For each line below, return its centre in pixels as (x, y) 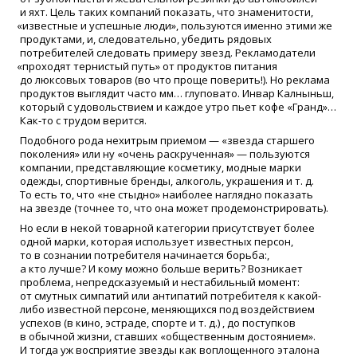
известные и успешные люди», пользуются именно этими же (178, 26)
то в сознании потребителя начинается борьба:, (145, 255)
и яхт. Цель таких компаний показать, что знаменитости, (167, 12)
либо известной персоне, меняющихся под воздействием (167, 309)
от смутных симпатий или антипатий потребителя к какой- (171, 295)
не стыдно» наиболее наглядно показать (208, 195)
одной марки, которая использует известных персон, (157, 241)
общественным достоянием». (241, 336)
